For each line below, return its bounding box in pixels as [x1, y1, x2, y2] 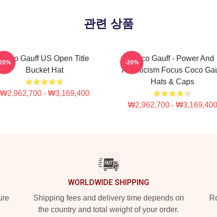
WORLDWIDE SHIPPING [68, 178, 149, 187]
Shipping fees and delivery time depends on [33, 194, 184, 202]
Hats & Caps [151, 77, 194, 86]
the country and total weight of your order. [38, 205, 179, 214]
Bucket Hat [26, 66, 63, 74]
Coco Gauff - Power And [131, 54, 214, 62]
